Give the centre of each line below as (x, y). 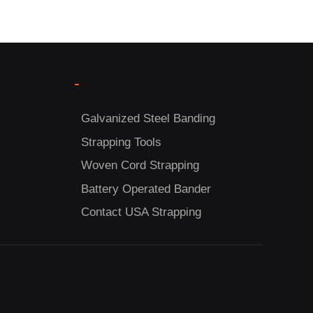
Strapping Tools (121, 142)
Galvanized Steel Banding (148, 119)
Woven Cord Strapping (140, 166)
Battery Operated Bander (146, 189)
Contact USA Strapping (141, 212)
